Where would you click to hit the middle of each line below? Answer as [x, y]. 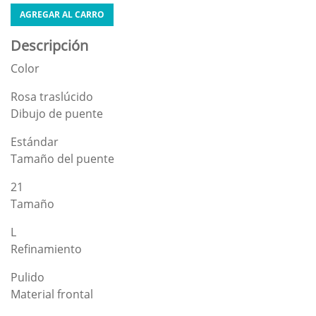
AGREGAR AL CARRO [62, 14]
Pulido [28, 277]
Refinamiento [46, 249]
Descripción [49, 45]
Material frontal [52, 294]
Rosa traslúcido [52, 97]
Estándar [35, 142]
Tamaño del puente [62, 159]
